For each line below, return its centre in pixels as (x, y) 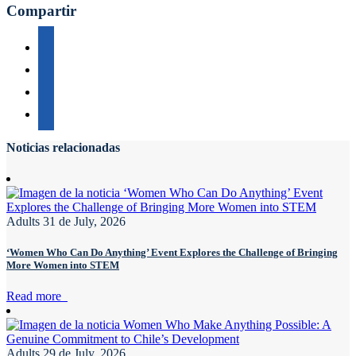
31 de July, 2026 (84, 221)
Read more (37, 296)
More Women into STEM (63, 265)
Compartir (41, 10)
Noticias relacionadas (63, 147)
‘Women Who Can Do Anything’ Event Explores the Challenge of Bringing (172, 253)
